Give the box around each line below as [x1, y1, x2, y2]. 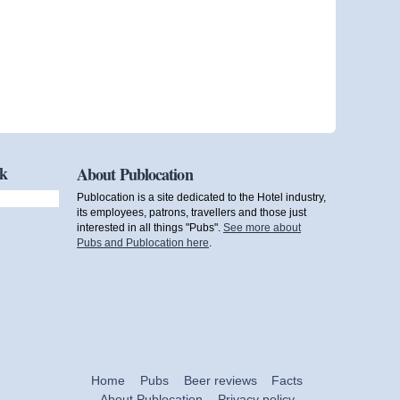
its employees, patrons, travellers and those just [77, 206, 306, 219]
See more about [223, 221, 301, 234]
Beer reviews [183, 373, 257, 387]
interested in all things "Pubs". [77, 221, 223, 234]
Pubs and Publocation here [77, 237, 209, 249]
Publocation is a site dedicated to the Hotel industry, [77, 191, 326, 204]
